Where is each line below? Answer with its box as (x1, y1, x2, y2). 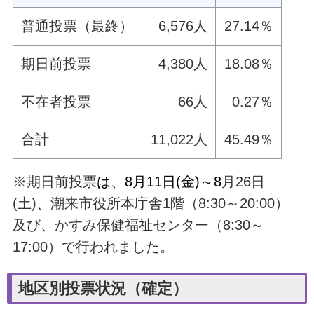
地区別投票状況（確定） (18, 279, 188, 297)
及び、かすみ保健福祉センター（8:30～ (12, 217, 264, 233)
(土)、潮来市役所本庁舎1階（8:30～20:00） (12, 196, 289, 212)
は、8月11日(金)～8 (96, 174, 221, 190)
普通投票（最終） (21, 18, 134, 34)
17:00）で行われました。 (12, 239, 174, 255)
